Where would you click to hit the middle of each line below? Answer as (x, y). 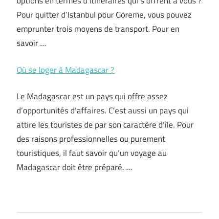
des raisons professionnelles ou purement (91, 139)
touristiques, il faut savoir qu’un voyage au (92, 153)
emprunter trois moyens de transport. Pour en (98, 29)
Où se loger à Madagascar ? (66, 70)
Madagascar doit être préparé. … (74, 167)
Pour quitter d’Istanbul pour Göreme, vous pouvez (104, 15)
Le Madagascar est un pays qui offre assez (92, 96)
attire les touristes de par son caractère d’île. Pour (105, 125)
